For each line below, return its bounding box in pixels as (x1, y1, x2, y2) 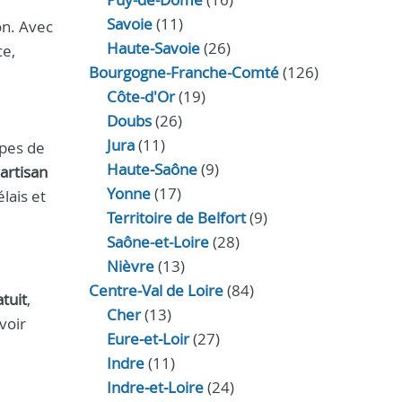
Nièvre (106, 256, 154, 276)
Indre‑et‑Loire (106, 377, 204, 398)
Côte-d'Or (106, 86, 175, 107)
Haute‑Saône (106, 159, 197, 179)
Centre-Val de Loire (88, 280, 223, 301)
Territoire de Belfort (106, 207, 246, 228)
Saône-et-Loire (106, 232, 209, 252)
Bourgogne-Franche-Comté (88, 62, 279, 83)
